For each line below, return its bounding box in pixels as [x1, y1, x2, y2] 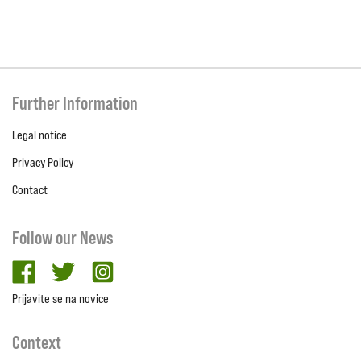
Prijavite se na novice [12, 291, 109, 306]
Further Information [12, 93, 138, 114]
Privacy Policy [12, 155, 73, 170]
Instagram [114, 262, 170, 276]
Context [12, 332, 61, 353]
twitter [74, 262, 108, 276]
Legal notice [12, 127, 67, 143]
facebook [35, 262, 87, 276]
